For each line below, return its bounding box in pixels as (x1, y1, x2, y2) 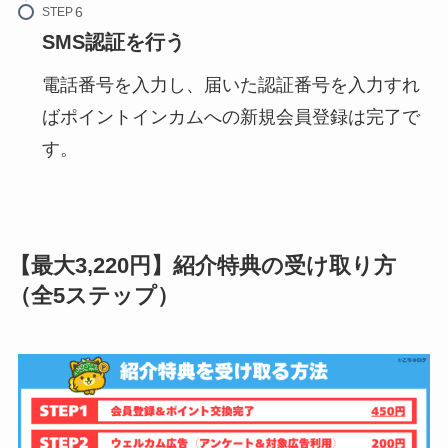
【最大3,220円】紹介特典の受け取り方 (8, 254, 396, 278)
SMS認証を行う (41, 31, 185, 54)
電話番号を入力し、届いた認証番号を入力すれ (41, 74, 420, 95)
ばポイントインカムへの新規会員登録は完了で (41, 106, 420, 127)
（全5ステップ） (8, 284, 179, 308)
